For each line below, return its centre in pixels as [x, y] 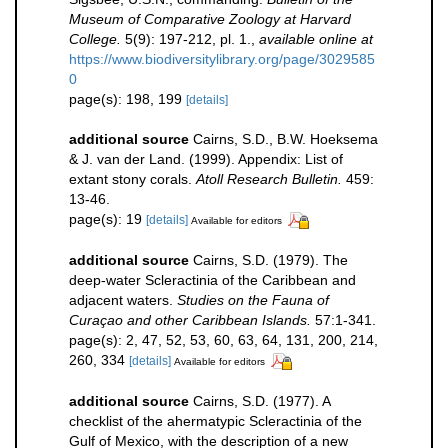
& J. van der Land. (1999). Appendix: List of [206, 158]
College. [95, 38]
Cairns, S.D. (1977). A [261, 400]
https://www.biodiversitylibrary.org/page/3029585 [222, 58]
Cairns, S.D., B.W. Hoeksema [285, 138]
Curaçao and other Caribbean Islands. [190, 319]
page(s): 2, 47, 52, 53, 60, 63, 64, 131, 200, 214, [223, 339]
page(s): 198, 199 [127, 98]
